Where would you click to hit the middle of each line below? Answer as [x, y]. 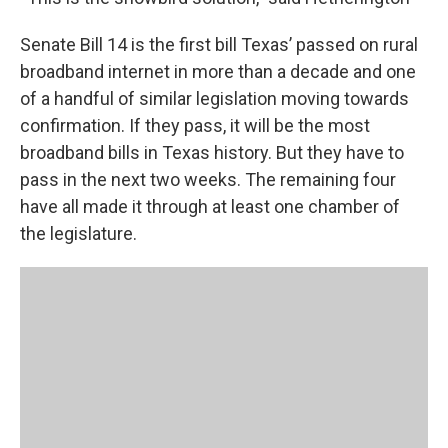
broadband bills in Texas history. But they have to [212, 152]
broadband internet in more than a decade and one [218, 71]
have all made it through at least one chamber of [210, 206]
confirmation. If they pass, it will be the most [195, 125]
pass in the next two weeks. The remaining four [208, 179]
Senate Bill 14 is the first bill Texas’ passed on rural [219, 44]
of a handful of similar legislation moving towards [214, 98]
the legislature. [78, 233]
